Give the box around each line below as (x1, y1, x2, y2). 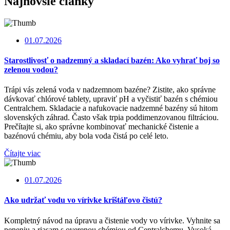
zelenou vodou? (4, 65, 58, 74)
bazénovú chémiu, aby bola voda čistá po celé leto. (4, 131, 168, 141)
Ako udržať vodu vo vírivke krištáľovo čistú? (4, 196, 162, 205)
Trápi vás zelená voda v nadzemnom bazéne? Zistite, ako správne (4, 85, 216, 94)
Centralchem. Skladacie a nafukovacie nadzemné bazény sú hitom (4, 104, 218, 113)
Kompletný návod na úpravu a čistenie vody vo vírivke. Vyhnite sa (4, 216, 220, 225)
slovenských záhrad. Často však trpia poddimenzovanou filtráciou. (4, 113, 219, 122)
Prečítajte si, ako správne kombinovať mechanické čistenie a (4, 122, 199, 131)
